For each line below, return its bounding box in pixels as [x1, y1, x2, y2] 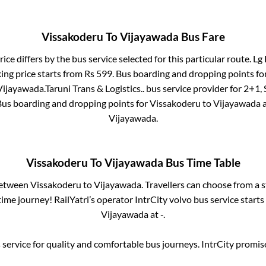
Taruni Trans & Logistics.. [45, 82, 144, 94]
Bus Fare [178, 30, 225, 43]
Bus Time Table [163, 156, 240, 170]
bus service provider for [144, 82, 243, 94]
